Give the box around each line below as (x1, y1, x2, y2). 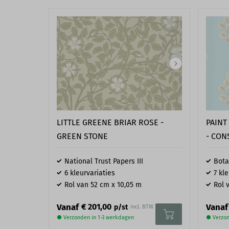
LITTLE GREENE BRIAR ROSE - (57, 118, 164, 128)
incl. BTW (130, 203, 153, 211)
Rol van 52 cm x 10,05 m (64, 180, 142, 190)
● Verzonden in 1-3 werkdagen (57, 214, 134, 221)
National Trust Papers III (64, 157, 143, 166)
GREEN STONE (57, 131, 108, 142)
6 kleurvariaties (64, 169, 115, 178)
